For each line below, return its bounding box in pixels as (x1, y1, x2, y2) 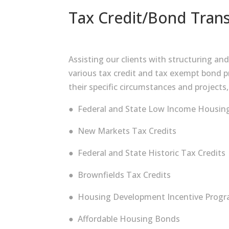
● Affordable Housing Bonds (68, 213, 180, 224)
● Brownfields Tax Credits (68, 169, 171, 180)
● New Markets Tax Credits (68, 125, 177, 136)
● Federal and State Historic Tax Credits (68, 147, 226, 158)
